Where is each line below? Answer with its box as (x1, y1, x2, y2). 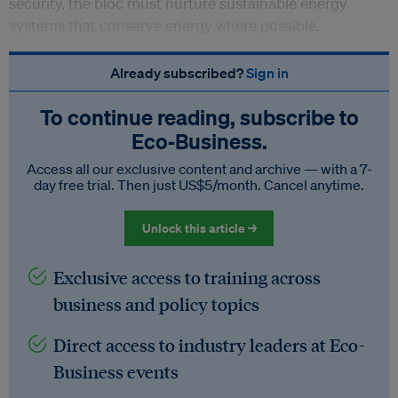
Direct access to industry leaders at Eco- (53, 333, 364, 357)
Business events (53, 360, 179, 384)
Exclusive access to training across (53, 266, 321, 290)
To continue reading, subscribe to (39, 104, 359, 131)
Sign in (245, 64, 289, 83)
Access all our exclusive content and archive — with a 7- (26, 160, 372, 179)
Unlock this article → (141, 219, 257, 237)
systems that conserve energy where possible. (9, 16, 320, 36)
